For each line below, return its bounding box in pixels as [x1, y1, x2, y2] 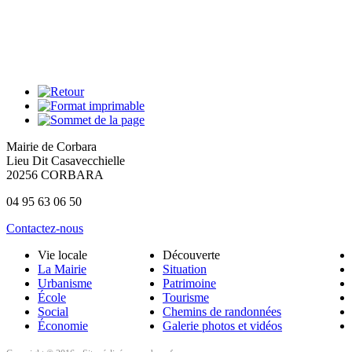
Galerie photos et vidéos [163, 318, 282, 332]
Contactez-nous [6, 221, 83, 235]
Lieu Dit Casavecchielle [6, 153, 125, 167]
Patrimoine [163, 276, 216, 290]
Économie [38, 318, 88, 332]
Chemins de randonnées [163, 304, 281, 318]
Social [38, 304, 68, 318]
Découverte [163, 247, 220, 262]
